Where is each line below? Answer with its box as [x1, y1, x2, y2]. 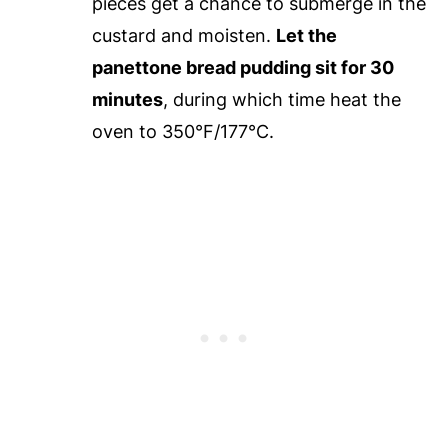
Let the [275, 25, 337, 47]
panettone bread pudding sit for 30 [91, 57, 394, 79]
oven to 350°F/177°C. [91, 121, 274, 143]
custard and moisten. [91, 25, 276, 47]
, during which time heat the [162, 89, 401, 111]
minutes [91, 89, 163, 111]
